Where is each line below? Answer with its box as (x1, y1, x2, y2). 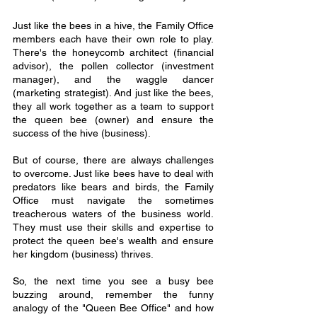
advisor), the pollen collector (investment (13, 60, 214, 71)
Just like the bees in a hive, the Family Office (13, 20, 214, 31)
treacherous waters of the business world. (13, 208, 214, 219)
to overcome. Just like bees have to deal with (13, 168, 214, 179)
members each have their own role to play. (13, 33, 214, 45)
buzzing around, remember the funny (13, 289, 214, 300)
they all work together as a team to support (13, 100, 214, 112)
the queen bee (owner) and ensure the (13, 114, 214, 125)
